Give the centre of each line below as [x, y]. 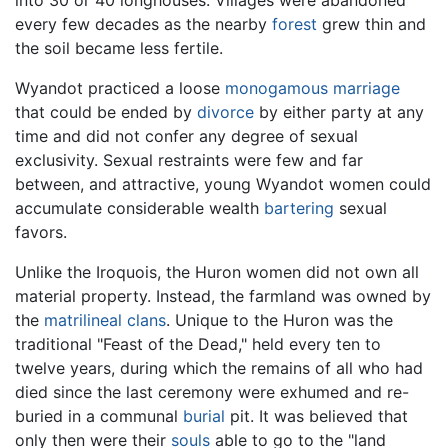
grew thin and [371, 23]
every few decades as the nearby [143, 23]
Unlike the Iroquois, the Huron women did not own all [217, 271]
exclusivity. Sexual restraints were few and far [189, 159]
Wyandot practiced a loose [120, 87]
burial [204, 415]
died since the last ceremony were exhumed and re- [212, 391]
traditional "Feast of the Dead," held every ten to [198, 343]
